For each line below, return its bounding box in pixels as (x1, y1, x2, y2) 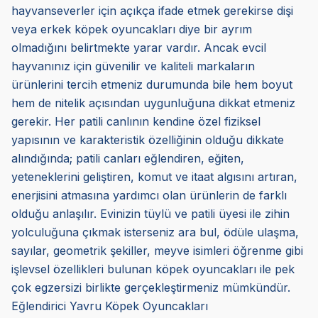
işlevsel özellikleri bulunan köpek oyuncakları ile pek (11, 262, 295, 277)
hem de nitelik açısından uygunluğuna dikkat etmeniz (11, 96, 295, 111)
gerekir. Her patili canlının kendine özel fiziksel (11, 114, 261, 129)
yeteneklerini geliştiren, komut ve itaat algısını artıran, (11, 170, 297, 185)
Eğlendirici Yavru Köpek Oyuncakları (11, 299, 208, 314)
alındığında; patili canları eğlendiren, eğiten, (11, 151, 244, 166)
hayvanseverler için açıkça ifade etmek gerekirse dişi (11, 4, 293, 18)
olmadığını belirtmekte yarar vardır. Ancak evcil (11, 40, 266, 55)
